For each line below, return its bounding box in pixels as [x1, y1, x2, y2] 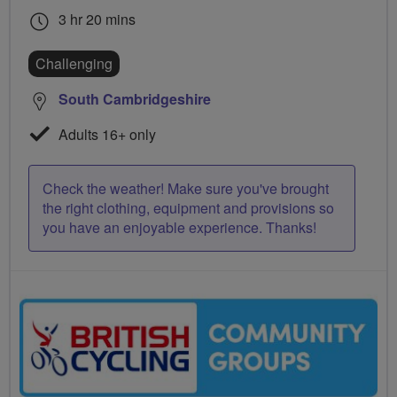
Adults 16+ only [55, 124, 156, 145]
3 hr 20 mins [55, 9, 136, 30]
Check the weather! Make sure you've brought [43, 178, 329, 199]
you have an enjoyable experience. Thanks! [43, 217, 316, 238]
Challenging [35, 53, 113, 74]
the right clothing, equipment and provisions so [43, 198, 334, 219]
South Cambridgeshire [58, 89, 211, 110]
